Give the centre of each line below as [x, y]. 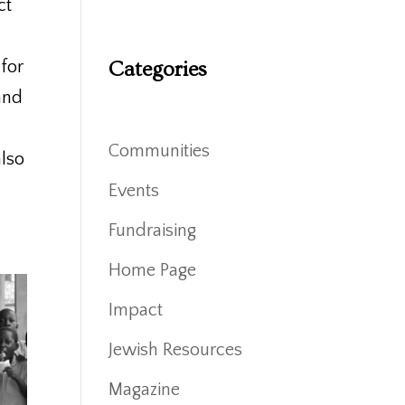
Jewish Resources [176, 349]
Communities [160, 151]
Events [134, 190]
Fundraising [153, 230]
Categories [158, 69]
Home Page [153, 270]
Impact [136, 310]
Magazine [145, 389]
